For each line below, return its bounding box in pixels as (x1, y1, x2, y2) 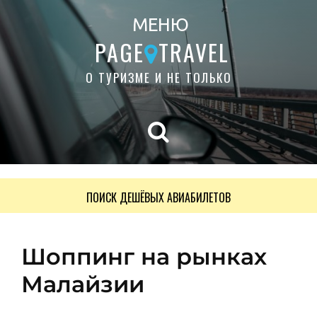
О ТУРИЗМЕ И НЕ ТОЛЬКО (85, 69, 232, 86)
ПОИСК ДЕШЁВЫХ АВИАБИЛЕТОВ (86, 189, 231, 206)
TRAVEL (158, 35, 229, 69)
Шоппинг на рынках (21, 243, 267, 270)
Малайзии (21, 270, 144, 298)
